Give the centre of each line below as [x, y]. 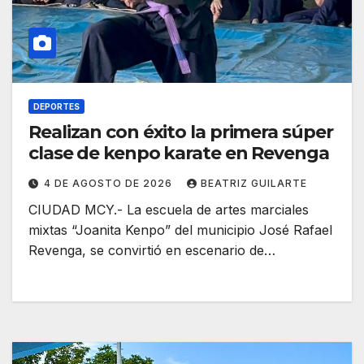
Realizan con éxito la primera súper [181, 132]
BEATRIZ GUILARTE [254, 184]
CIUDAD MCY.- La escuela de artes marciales [169, 210]
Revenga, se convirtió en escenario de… [152, 251]
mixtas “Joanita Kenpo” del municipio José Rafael [180, 230]
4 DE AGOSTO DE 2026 [110, 184]
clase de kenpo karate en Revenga [179, 154]
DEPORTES [56, 107]
